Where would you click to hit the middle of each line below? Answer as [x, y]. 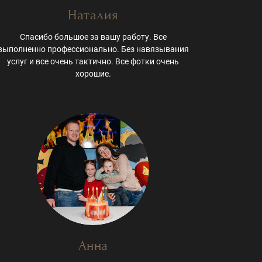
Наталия [93, 15]
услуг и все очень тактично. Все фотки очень [93, 62]
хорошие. [93, 74]
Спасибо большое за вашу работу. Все [93, 37]
